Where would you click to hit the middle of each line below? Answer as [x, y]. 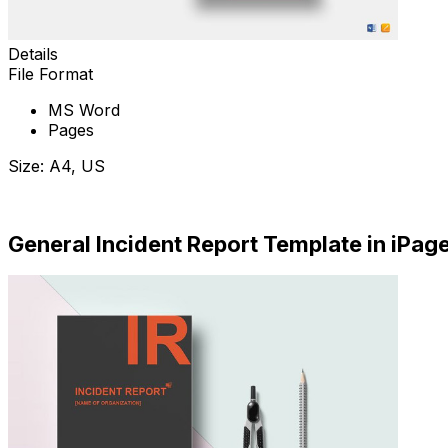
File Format [50, 74]
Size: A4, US [56, 166]
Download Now [67, 202]
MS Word [84, 110]
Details [33, 54]
